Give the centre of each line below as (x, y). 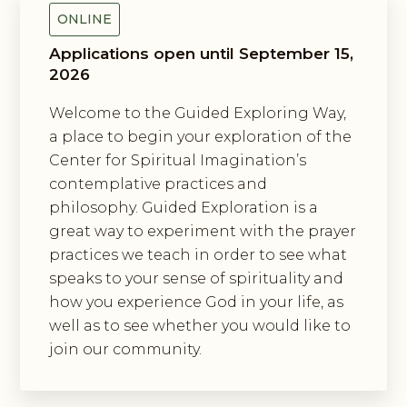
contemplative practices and (159, 184)
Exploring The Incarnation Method (195, 377)
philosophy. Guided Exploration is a (184, 207)
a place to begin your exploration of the (201, 136)
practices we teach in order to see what (199, 254)
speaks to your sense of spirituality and (197, 278)
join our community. (126, 349)
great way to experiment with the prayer (203, 231)
